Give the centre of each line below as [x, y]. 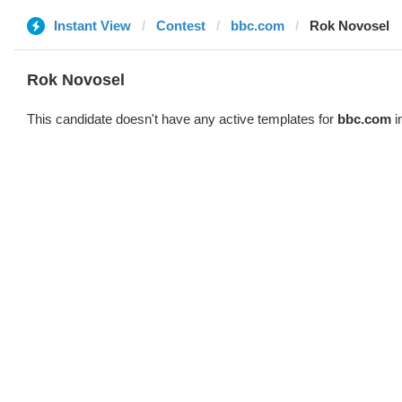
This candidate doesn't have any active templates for [182, 119]
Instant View [92, 26]
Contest [181, 26]
